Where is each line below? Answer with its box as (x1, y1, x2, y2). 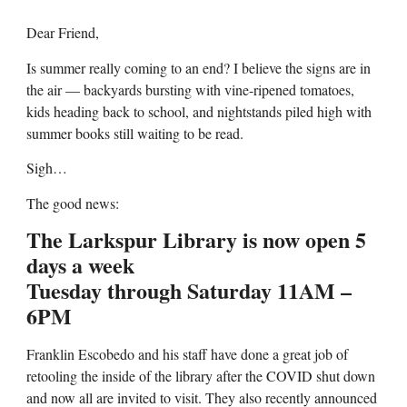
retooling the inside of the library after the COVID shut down (25, 365, 375, 385)
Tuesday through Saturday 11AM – (25, 273, 352, 306)
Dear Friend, (25, 23, 99, 43)
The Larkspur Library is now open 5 (25, 223, 366, 255)
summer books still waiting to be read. (25, 123, 243, 143)
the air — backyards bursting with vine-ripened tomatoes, (25, 79, 354, 99)
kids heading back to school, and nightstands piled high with (25, 101, 372, 121)
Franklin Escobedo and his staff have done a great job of (25, 343, 348, 363)
